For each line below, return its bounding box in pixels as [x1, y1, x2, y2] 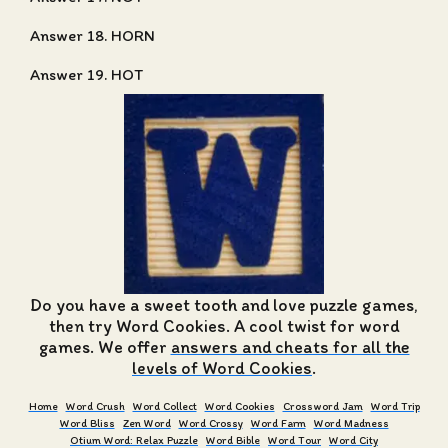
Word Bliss [59, 415, 115, 430]
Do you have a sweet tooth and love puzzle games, [30, 294, 418, 315]
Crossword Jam [282, 399, 363, 414]
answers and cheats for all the [170, 336, 410, 357]
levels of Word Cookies [132, 357, 312, 378]
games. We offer [38, 336, 171, 357]
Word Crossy [178, 415, 243, 430]
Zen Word [122, 415, 171, 430]
